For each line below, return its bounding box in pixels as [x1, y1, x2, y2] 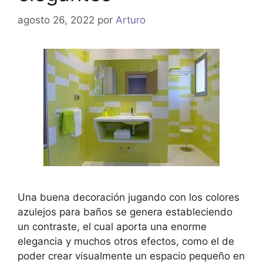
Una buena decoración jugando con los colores [18, 191, 240, 203]
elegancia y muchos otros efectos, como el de [18, 235, 234, 247]
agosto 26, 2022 [18, 14, 95, 26]
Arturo [116, 14, 146, 26]
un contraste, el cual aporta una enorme [18, 220, 207, 232]
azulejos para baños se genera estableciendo [18, 205, 232, 218]
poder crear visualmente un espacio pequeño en [18, 249, 245, 262]
